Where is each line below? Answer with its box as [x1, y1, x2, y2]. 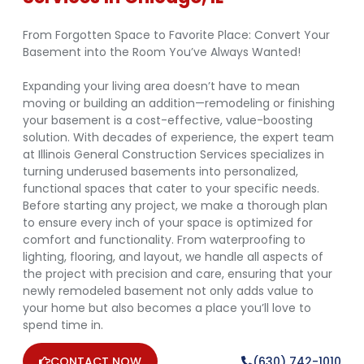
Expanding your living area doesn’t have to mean [23, 78, 300, 95]
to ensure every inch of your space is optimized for [23, 214, 313, 232]
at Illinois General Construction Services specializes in [23, 146, 324, 163]
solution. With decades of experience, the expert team [23, 129, 334, 146]
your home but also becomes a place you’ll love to [23, 300, 311, 317]
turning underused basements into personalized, [23, 163, 298, 180]
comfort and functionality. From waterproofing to [23, 232, 305, 249]
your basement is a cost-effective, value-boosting [23, 112, 313, 129]
